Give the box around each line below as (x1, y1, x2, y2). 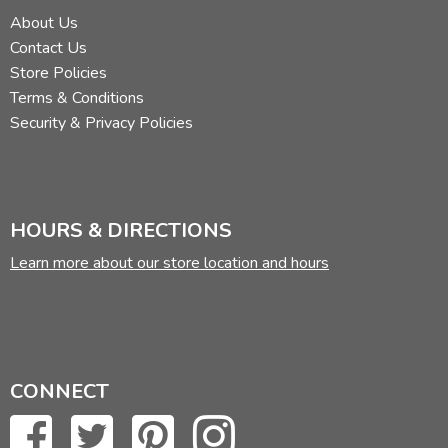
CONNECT (10, 377, 109, 405)
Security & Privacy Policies (10, 112, 193, 135)
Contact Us (10, 37, 87, 60)
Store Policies (10, 62, 107, 85)
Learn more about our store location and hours (10, 252, 329, 275)
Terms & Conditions (10, 87, 144, 110)
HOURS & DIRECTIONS (10, 217, 232, 245)
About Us (10, 12, 78, 35)
